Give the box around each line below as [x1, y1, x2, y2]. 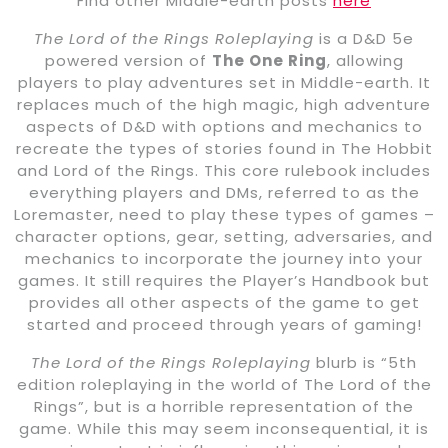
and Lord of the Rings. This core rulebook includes [17, 160, 431, 182]
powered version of [44, 50, 212, 72]
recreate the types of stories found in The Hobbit [15, 138, 433, 160]
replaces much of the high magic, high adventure [17, 94, 431, 116]
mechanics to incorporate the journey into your [25, 248, 423, 270]
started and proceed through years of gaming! [26, 314, 422, 336]
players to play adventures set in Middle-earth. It [17, 72, 431, 94]
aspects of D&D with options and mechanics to [25, 116, 423, 138]
